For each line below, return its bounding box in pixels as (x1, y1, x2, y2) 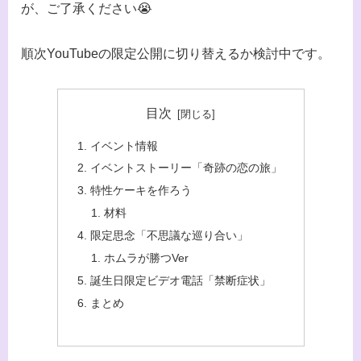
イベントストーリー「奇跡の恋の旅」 (89, 161, 282, 175)
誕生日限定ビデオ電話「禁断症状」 (89, 273, 271, 287)
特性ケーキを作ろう (89, 184, 192, 197)
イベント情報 (89, 139, 158, 152)
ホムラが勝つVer (104, 251, 189, 264)
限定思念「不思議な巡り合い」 (89, 229, 248, 243)
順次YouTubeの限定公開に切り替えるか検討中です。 (21, 47, 330, 61)
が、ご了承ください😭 (21, 2, 152, 16)
